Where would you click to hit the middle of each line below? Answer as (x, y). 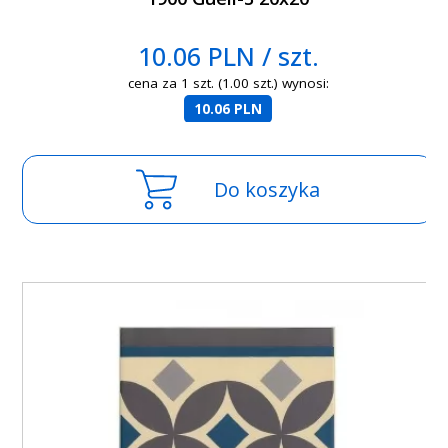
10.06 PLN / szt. (228, 56)
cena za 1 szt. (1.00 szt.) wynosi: (228, 83)
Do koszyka (267, 190)
